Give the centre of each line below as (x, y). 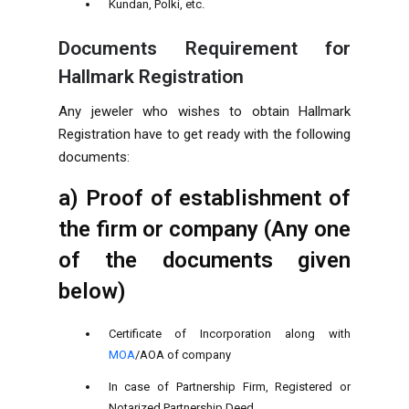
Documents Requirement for (204, 48)
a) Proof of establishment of (204, 198)
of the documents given (204, 260)
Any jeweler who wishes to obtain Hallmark (204, 111)
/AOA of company (183, 354)
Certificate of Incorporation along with (229, 333)
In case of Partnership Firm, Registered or (229, 386)
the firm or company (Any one (204, 229)
